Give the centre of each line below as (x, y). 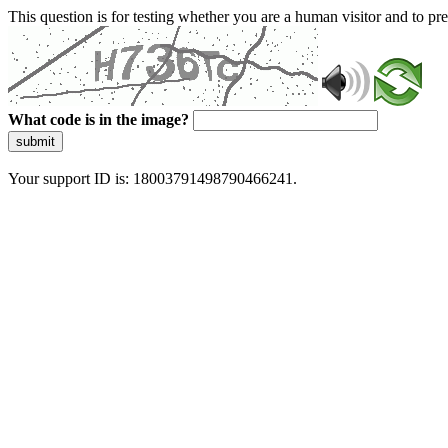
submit (35, 141)
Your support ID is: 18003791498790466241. (152, 178)
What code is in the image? (98, 119)
